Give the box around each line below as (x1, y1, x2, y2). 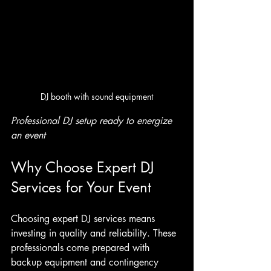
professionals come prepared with (11, 241, 152, 255)
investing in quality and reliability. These (11, 227, 179, 240)
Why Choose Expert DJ (11, 158, 158, 177)
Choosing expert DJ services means (11, 212, 158, 226)
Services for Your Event (11, 178, 151, 197)
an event (11, 129, 45, 142)
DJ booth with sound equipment (41, 91, 153, 103)
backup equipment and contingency (11, 256, 162, 269)
